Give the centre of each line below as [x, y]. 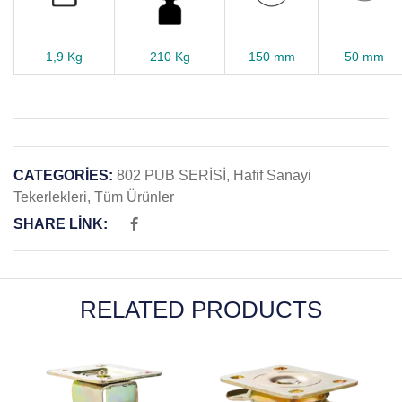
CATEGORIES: [63, 175]
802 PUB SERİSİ [171, 175]
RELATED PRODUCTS [201, 310]
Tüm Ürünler [134, 197]
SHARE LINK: [61, 224]
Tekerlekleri [50, 197]
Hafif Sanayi [272, 175]
